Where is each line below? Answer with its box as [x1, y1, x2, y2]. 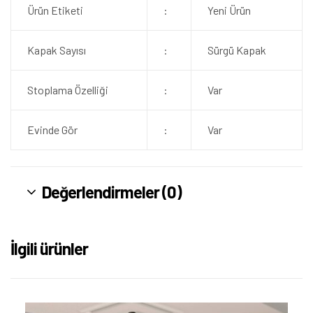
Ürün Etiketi [27, 3, 83, 17]
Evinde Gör [27, 123, 78, 137]
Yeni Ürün [207, 3, 251, 17]
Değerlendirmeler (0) [42, 181, 182, 202]
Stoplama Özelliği [27, 83, 108, 97]
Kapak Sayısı [27, 43, 86, 57]
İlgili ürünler [10, 238, 88, 259]
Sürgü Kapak [207, 43, 266, 57]
